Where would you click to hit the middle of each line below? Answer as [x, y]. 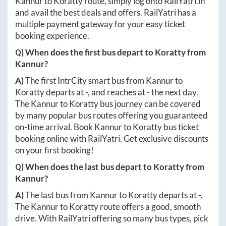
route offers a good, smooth [150, 206]
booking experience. [52, 35]
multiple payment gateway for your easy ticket [100, 24]
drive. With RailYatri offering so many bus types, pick [112, 218]
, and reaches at [117, 92]
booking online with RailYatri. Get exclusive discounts [112, 138]
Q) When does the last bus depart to [84, 166]
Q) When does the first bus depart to [85, 52]
